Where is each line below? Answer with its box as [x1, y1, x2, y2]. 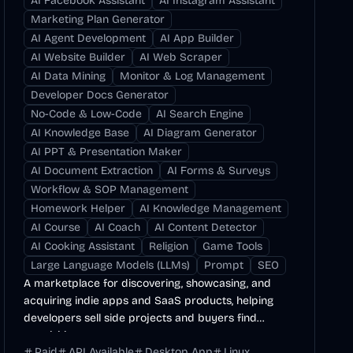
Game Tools [203, 240, 263, 253]
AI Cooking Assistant [31, 240, 136, 253]
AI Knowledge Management [139, 202, 282, 215]
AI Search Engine [156, 107, 244, 121]
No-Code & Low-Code [31, 107, 143, 121]
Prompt [204, 258, 244, 272]
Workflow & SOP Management [31, 183, 189, 196]
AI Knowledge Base [31, 126, 130, 139]
